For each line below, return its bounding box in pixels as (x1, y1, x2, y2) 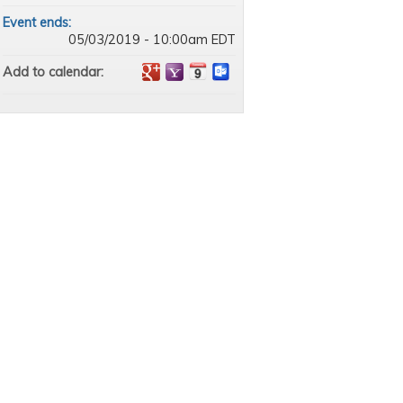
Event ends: (2, 14, 75, 31)
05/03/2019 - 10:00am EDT (68, 31, 236, 48)
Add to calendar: (2, 64, 107, 80)
